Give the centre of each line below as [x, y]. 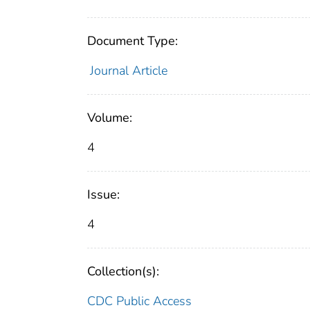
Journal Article [128, 71]
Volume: [110, 118]
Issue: [103, 195]
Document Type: [133, 41]
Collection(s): [123, 272]
